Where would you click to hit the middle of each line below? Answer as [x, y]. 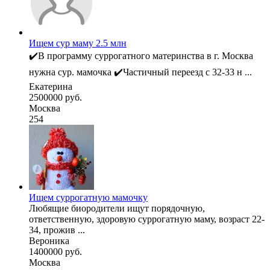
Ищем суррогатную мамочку [88, 197]
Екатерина [51, 86]
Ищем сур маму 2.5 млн [78, 43]
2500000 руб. [55, 97]
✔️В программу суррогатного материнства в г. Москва [141, 55]
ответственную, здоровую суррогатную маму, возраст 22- [147, 219]
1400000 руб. [55, 251]
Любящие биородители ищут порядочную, [117, 208]
